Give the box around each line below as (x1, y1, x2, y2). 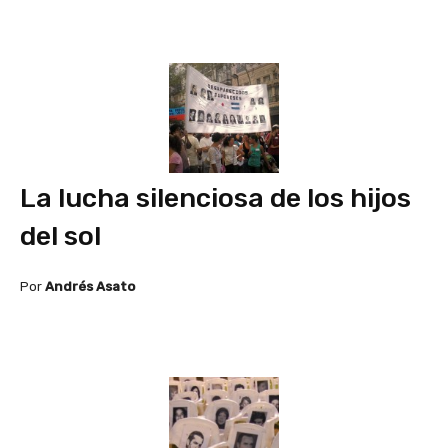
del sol (20, 219, 101, 252)
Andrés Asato (45, 278, 135, 294)
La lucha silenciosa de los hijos (20, 181, 411, 214)
